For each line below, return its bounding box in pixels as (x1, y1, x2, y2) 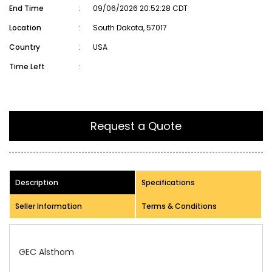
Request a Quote (90, 118, 182, 134)
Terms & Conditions (141, 201, 217, 211)
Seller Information (15, 201, 82, 211)
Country (9, 42, 40, 52)
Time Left (9, 61, 45, 72)
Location (9, 22, 41, 33)
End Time (9, 3, 44, 13)
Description (15, 177, 58, 188)
